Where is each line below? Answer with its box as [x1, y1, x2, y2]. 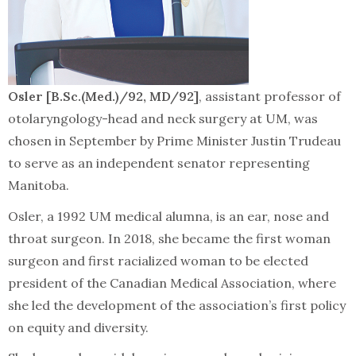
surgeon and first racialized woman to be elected [8, 252, 308, 269]
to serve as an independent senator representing [8, 155, 310, 172]
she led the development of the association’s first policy [8, 296, 346, 313]
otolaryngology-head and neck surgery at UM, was [8, 110, 318, 127]
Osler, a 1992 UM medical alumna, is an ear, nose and [8, 207, 329, 224]
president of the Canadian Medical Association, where [8, 274, 336, 291]
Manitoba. [8, 177, 69, 194]
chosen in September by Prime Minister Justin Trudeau [8, 133, 341, 149]
